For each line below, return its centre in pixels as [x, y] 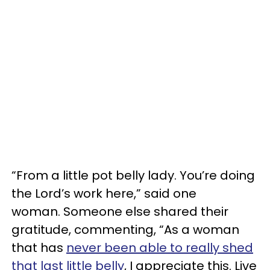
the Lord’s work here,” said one [104, 193]
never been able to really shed [160, 248]
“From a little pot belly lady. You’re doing [133, 175]
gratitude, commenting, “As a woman [125, 230]
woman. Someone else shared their [120, 212]
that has [39, 248]
